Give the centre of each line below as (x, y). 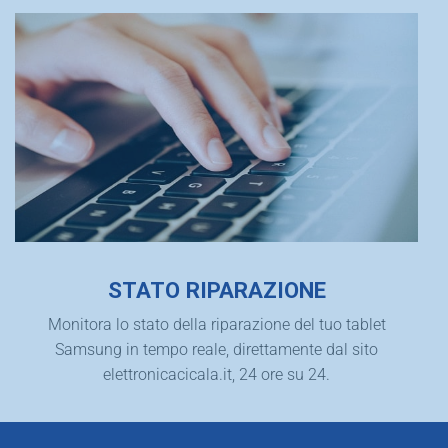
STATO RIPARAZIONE (216, 289)
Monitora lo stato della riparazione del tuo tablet (216, 325)
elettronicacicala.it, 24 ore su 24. (216, 375)
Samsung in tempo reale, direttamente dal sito (216, 350)
